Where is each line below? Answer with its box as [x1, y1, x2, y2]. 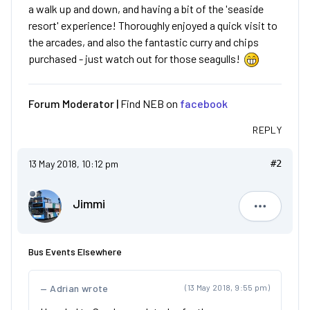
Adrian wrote [50, 282, 109, 295]
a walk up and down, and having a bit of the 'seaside [28, 2, 264, 15]
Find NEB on [120, 97, 180, 111]
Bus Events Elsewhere [28, 246, 122, 258]
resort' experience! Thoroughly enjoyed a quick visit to [28, 19, 277, 32]
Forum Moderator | [28, 97, 120, 111]
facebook [180, 97, 228, 111]
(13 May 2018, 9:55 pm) [185, 282, 270, 293]
